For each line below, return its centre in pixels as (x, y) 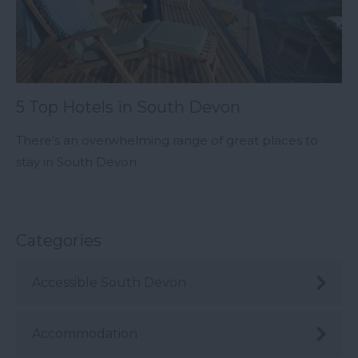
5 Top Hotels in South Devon (128, 107)
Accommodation (85, 333)
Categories (59, 240)
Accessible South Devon (109, 282)
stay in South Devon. (78, 161)
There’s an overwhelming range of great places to (167, 140)
